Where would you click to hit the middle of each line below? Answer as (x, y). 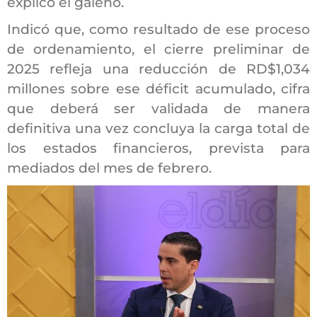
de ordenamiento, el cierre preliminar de (158, 49)
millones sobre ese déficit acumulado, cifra (158, 88)
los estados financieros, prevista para (158, 148)
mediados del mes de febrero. (109, 168)
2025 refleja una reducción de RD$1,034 (158, 69)
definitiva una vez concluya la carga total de (158, 128)
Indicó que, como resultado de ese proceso (158, 29)
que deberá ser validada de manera (158, 108)
